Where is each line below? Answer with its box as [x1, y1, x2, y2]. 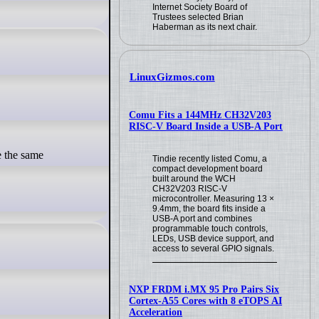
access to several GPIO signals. [152, 243, 275, 253]
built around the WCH [152, 173, 236, 184]
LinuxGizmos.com [129, 70, 215, 83]
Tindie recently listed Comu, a [152, 153, 268, 164]
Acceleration [129, 306, 183, 318]
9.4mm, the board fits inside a [152, 203, 266, 214]
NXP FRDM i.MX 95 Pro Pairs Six [129, 283, 280, 295]
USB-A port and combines [152, 213, 253, 224]
